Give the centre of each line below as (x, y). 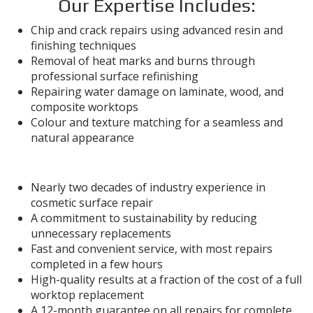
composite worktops (85, 107)
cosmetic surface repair (92, 203)
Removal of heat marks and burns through (143, 61)
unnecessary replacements (101, 233)
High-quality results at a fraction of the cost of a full (166, 279)
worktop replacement (87, 295)
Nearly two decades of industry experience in (148, 187)
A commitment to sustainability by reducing (144, 218)
